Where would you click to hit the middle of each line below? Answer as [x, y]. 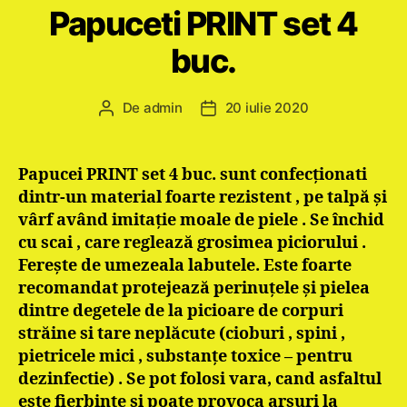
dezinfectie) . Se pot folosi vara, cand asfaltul [200, 379]
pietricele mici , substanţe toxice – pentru [185, 357]
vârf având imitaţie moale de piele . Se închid [201, 220]
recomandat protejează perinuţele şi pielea [194, 288]
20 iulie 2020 [267, 108]
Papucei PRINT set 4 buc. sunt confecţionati [193, 175]
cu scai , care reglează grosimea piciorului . [192, 243]
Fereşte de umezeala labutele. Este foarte [185, 266]
